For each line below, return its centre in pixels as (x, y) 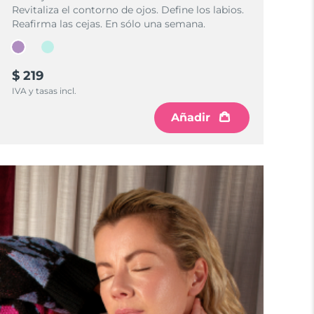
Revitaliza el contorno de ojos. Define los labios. (128, 10)
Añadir (190, 117)
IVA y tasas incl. (45, 91)
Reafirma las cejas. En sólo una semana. (109, 24)
